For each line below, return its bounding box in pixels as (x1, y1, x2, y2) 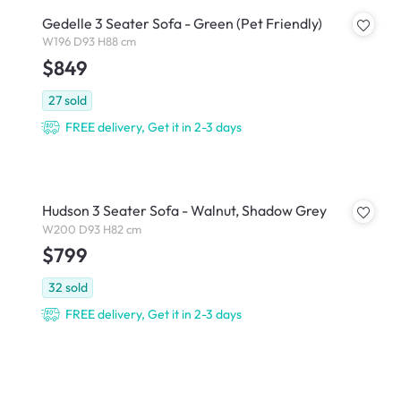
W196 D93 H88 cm (42, 34, 136, 49)
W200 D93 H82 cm (42, 221, 141, 236)
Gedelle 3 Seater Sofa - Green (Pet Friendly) (42, 13, 322, 32)
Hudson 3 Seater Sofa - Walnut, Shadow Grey (42, 201, 327, 220)
